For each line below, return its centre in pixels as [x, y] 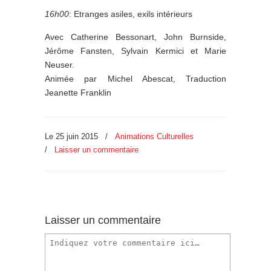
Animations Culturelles [154, 136]
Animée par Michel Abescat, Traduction [135, 78]
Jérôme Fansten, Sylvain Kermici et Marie [135, 51]
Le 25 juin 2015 [73, 136]
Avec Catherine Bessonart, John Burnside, [135, 37]
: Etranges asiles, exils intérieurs [131, 14]
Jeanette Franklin [78, 92]
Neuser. [60, 64]
